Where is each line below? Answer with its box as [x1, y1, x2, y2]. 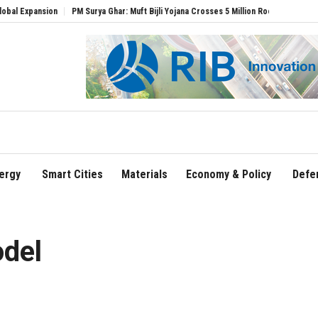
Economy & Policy [185, 168, 271, 182]
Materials [121, 168, 168, 182]
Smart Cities [41, 168, 103, 182]
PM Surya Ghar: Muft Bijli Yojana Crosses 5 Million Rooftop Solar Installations [9, 6, 295, 16]
